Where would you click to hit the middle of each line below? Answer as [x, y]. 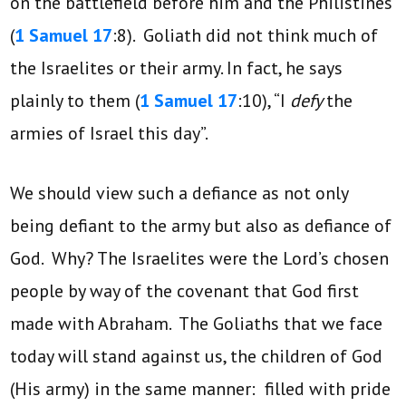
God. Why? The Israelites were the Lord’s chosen [200, 259]
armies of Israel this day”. [110, 134]
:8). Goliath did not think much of [246, 36]
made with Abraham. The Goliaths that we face [197, 324]
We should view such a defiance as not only [179, 193]
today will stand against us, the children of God [197, 357]
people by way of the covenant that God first [185, 291]
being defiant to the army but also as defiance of [201, 226]
